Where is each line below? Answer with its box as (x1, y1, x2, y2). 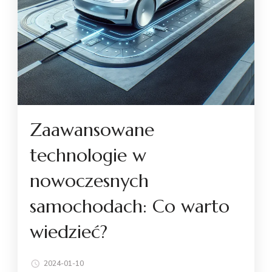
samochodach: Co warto (30, 194, 229, 217)
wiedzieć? (30, 220, 107, 243)
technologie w (30, 143, 146, 166)
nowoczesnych (30, 169, 149, 192)
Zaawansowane (30, 118, 154, 141)
